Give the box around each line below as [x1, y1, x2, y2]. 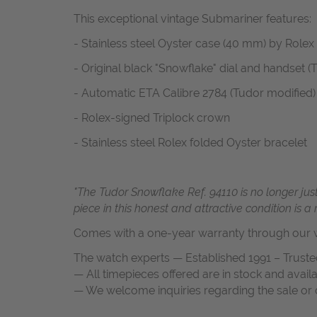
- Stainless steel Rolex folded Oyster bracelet [74, 135, 307, 149]
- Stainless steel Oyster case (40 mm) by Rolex [74, 36, 314, 50]
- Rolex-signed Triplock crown [74, 110, 230, 125]
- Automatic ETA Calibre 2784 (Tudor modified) [74, 86, 316, 100]
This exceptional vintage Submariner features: [74, 11, 311, 25]
